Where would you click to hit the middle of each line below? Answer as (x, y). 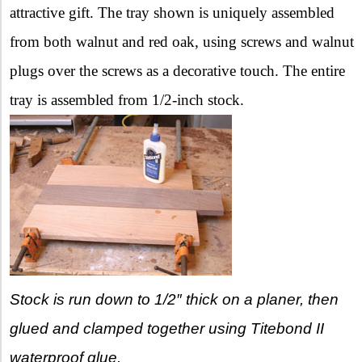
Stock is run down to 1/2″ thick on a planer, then (174, 299)
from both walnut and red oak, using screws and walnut (182, 41)
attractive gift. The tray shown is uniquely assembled (172, 12)
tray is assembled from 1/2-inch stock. (127, 99)
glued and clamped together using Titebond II (167, 328)
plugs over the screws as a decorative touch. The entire (177, 70)
